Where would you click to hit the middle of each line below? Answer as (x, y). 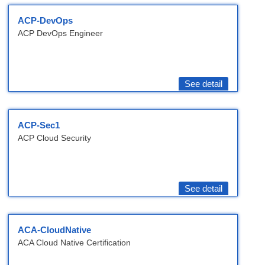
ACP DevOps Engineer (60, 33)
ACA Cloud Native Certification (74, 243)
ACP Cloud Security (54, 138)
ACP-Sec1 (39, 125)
